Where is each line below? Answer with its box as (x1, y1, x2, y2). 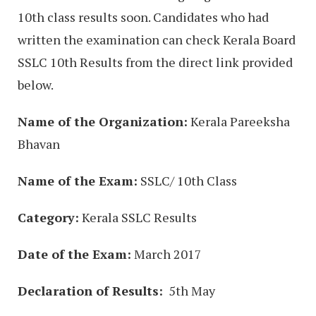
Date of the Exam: (18, 245, 131, 262)
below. (18, 75, 54, 93)
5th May (163, 281, 215, 299)
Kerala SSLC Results (79, 208, 197, 226)
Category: (18, 208, 79, 226)
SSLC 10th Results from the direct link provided (18, 53, 293, 71)
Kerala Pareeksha (188, 112, 290, 130)
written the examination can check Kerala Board (18, 30, 296, 48)
